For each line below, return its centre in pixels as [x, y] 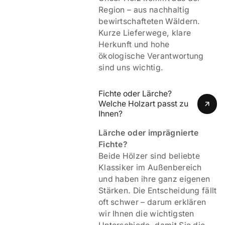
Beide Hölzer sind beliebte [149, 156]
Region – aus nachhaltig [144, 10]
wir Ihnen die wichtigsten [146, 213]
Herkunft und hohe [134, 44]
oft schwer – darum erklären [152, 202]
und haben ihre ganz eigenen [154, 179]
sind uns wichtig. [131, 67]
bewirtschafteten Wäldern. [149, 21]
